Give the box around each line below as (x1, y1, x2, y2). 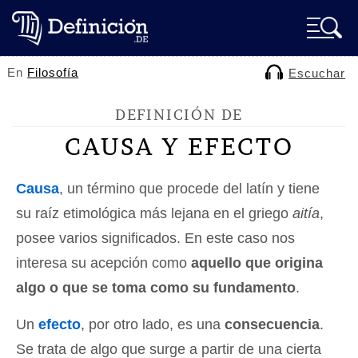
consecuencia (225, 316, 320, 332)
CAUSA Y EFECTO (64, 131, 294, 161)
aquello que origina (191, 255, 323, 271)
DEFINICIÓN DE (114, 105, 244, 124)
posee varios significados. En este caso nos (16, 230, 295, 246)
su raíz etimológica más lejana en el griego (16, 205, 292, 221)
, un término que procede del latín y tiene (59, 181, 320, 197)
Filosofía (27, 66, 79, 79)
